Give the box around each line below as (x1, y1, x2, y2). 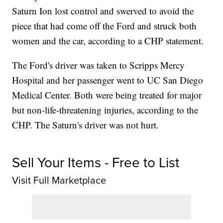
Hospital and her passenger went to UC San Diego (12, 74, 204, 87)
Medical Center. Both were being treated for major (12, 89, 202, 102)
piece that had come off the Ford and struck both (12, 19, 197, 32)
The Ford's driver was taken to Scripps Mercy (12, 59, 185, 72)
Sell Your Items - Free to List (12, 152, 180, 173)
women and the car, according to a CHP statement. (12, 34, 204, 47)
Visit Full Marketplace (12, 173, 107, 188)
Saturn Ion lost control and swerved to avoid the (12, 4, 194, 17)
